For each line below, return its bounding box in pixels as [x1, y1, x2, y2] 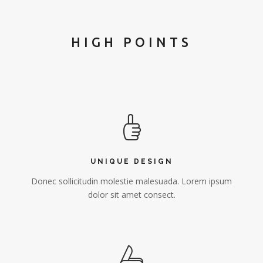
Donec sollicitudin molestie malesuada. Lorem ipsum [31, 175, 232, 187]
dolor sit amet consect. [87, 188, 176, 200]
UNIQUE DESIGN [90, 157, 173, 166]
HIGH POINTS [71, 34, 192, 49]
